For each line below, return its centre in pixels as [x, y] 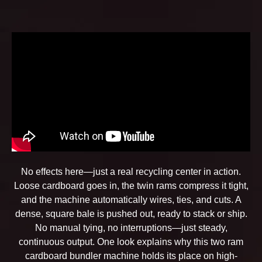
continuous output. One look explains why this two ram [131, 242]
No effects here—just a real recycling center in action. [131, 172]
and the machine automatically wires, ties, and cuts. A [131, 200]
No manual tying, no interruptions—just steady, [131, 228]
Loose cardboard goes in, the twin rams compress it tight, [131, 186]
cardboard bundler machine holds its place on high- [131, 256]
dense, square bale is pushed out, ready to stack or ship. [131, 214]
